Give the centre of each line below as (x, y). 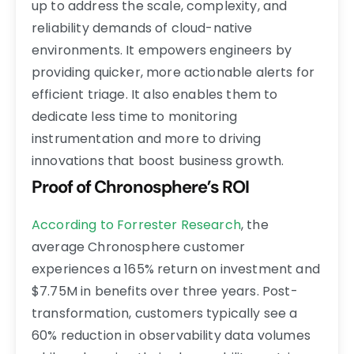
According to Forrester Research (136, 224)
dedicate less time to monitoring (135, 116)
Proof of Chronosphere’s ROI (141, 186)
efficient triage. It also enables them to (155, 94)
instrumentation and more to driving (147, 138)
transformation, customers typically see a (165, 313)
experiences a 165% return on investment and (176, 269)
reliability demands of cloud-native (142, 28)
